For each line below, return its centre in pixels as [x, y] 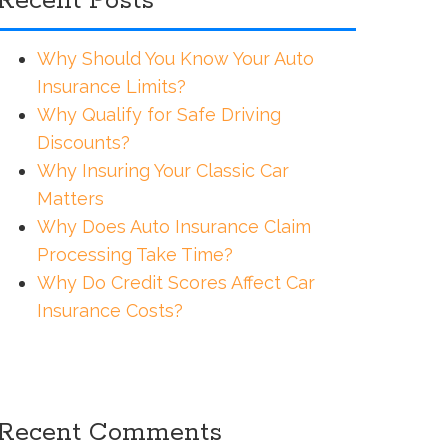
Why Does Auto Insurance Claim [173, 226]
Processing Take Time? [134, 254]
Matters [70, 198]
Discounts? [83, 142]
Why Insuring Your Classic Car [162, 170]
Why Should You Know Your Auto [175, 58]
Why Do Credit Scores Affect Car [175, 282]
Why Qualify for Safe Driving [158, 114]
